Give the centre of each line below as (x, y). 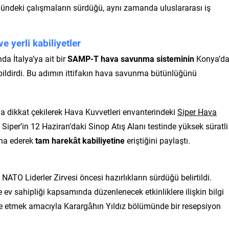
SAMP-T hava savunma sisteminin (131, 58)
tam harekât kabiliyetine (80, 140)
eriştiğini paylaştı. (157, 140)
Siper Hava (197, 111)
